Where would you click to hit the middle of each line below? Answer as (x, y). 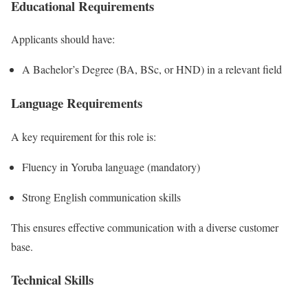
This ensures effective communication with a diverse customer (145, 227)
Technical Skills (52, 280)
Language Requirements (77, 102)
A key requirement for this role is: (84, 136)
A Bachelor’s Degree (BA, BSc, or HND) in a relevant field (152, 69)
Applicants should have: (63, 39)
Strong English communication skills (101, 197)
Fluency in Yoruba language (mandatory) (111, 166)
